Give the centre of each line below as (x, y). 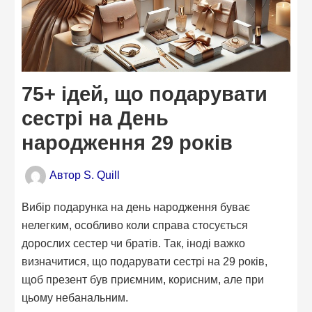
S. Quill (102, 175)
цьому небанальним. (75, 298)
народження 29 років (127, 142)
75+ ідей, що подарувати (145, 94)
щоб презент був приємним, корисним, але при (143, 280)
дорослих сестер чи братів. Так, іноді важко (134, 243)
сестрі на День (95, 118)
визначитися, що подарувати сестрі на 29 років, (145, 262)
